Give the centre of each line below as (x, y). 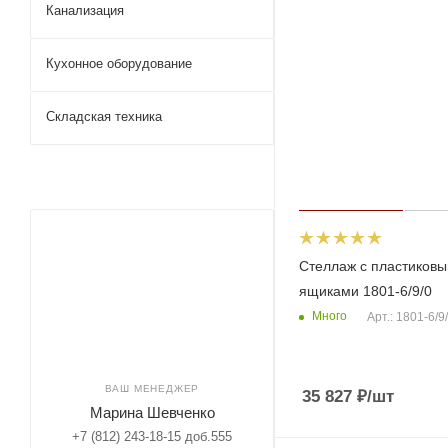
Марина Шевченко (152, 412)
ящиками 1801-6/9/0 (365, 290)
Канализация (85, 10)
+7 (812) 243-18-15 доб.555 (152, 436)
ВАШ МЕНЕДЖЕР (152, 388)
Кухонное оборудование (119, 63)
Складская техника (104, 116)
